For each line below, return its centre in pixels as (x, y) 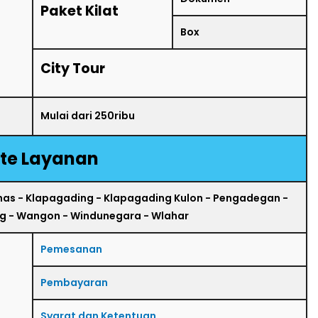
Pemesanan (71, 249)
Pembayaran (74, 282)
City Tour (73, 68)
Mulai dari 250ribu (88, 115)
